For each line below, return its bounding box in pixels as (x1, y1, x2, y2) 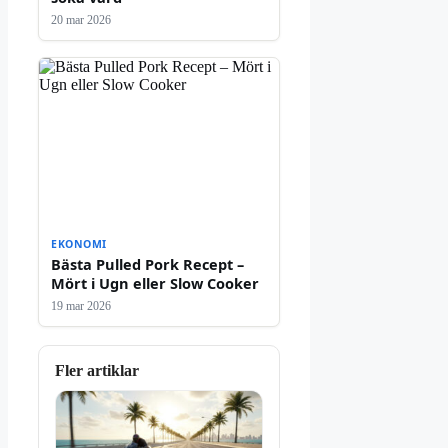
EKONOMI (51, 236, 107, 251)
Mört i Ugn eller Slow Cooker (51, 272, 259, 293)
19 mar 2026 (51, 298, 111, 313)
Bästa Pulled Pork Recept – (51, 253, 244, 274)
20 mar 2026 (51, 12, 111, 27)
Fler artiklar (55, 361, 139, 379)
